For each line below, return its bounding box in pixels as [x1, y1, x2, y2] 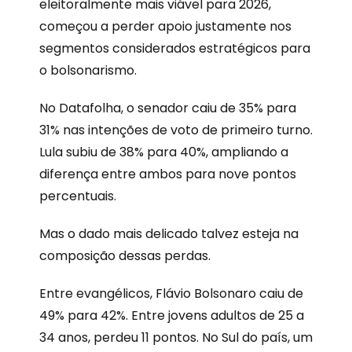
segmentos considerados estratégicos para [39, 38, 310, 57]
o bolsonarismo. [39, 60, 137, 79]
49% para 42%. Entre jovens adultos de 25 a [39, 306, 304, 324]
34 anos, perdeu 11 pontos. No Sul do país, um [39, 328, 313, 346]
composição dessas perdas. [39, 246, 211, 265]
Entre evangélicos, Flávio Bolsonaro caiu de [39, 284, 303, 302]
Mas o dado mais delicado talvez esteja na [39, 224, 299, 243]
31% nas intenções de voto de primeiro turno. [39, 120, 313, 139]
